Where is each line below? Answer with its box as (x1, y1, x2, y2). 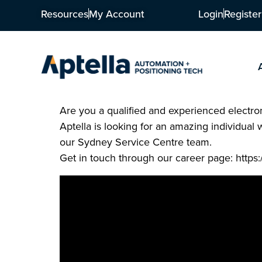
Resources (41, 6, 88, 21)
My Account (89, 6, 144, 21)
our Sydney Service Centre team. (60, 135, 212, 150)
